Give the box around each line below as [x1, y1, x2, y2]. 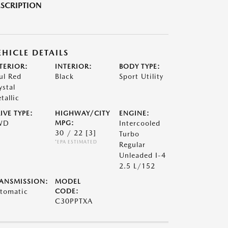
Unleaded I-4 [119, 151, 166, 159]
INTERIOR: [54, 63, 92, 70]
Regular [119, 140, 146, 149]
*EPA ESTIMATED [54, 139, 97, 145]
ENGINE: [119, 109, 150, 117]
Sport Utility [119, 72, 164, 80]
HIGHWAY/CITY [54, 109, 110, 117]
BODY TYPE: [119, 63, 161, 70]
